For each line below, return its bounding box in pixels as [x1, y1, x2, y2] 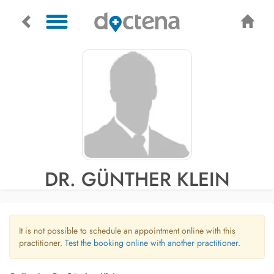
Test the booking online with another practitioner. [65, 237, 240, 249]
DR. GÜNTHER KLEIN [44, 165, 230, 193]
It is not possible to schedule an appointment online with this [19, 224, 235, 237]
